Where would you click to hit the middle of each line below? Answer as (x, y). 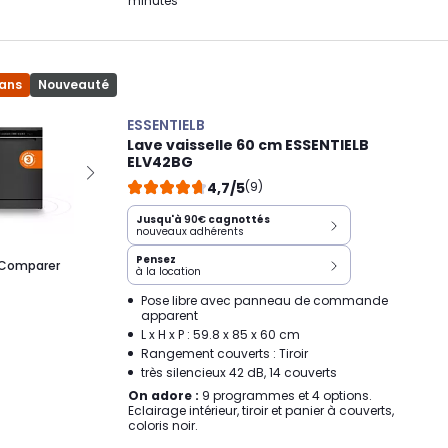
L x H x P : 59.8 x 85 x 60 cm (220, 334)
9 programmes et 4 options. (285, 395)
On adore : (163, 395)
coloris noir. (163, 425)
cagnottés (238, 219)
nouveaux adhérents (190, 231)
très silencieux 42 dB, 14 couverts (239, 372)
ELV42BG (160, 162)
